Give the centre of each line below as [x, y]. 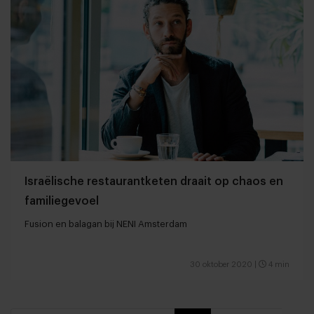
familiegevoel [62, 202]
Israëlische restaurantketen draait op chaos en [154, 182]
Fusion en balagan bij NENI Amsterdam [106, 224]
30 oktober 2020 [221, 265]
